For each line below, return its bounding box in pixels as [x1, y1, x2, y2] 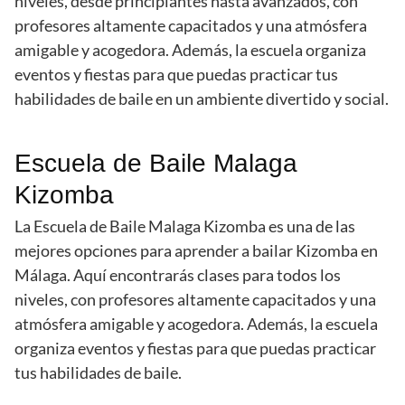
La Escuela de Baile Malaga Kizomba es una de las [14, 216, 355, 237]
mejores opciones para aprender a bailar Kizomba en [14, 240, 378, 261]
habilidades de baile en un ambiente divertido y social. [14, 89, 389, 109]
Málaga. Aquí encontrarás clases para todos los [14, 265, 341, 286]
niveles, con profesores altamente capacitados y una [14, 289, 376, 310]
